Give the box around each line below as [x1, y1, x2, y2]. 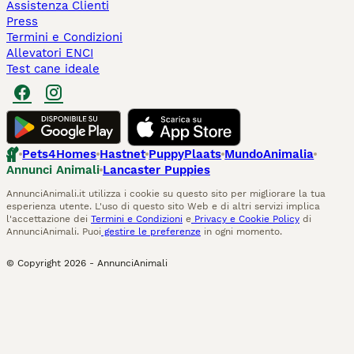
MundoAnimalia [224, 147, 314, 161]
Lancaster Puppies [103, 163, 210, 177]
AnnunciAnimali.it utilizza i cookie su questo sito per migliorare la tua [6, 188, 326, 199]
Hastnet [100, 147, 146, 161]
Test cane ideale [6, 62, 100, 76]
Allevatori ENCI [6, 46, 93, 60]
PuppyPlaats [149, 147, 222, 161]
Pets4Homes [22, 147, 97, 161]
